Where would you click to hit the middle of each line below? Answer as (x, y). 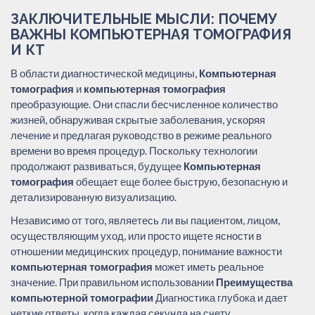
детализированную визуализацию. (94, 197)
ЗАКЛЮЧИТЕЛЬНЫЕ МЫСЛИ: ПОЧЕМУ (144, 19)
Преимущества (254, 282)
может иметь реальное (208, 266)
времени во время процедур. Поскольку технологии (134, 150)
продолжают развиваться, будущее (97, 166)
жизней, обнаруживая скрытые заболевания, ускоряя (138, 119)
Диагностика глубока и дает (220, 297)
